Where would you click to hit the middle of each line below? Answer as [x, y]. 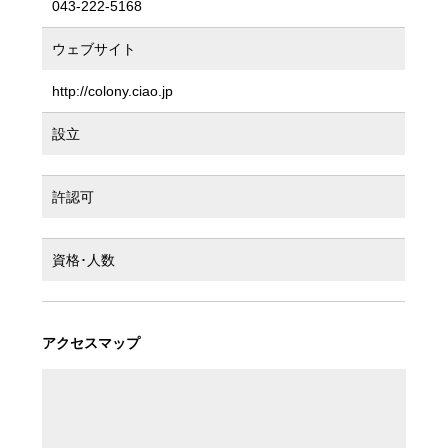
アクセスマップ [91, 342]
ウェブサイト [94, 48]
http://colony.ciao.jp [113, 90]
